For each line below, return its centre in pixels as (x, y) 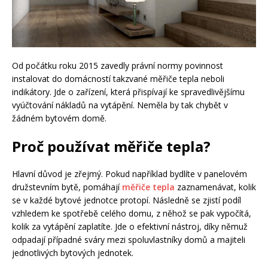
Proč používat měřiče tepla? (111, 147)
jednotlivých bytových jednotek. (73, 253)
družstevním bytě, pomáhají (67, 187)
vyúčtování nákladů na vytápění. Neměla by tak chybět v (120, 105)
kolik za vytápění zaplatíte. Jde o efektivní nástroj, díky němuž (130, 227)
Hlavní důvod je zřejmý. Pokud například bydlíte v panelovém (130, 174)
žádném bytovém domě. (59, 118)
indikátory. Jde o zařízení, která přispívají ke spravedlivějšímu (128, 92)
